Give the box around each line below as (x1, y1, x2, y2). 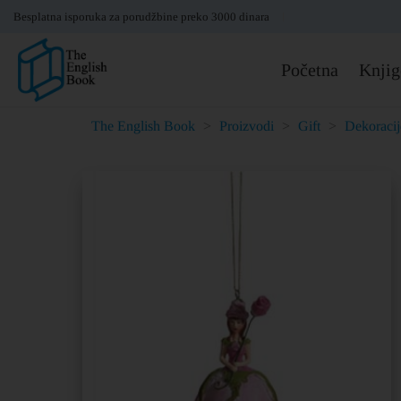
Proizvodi (219, 118, 274, 133)
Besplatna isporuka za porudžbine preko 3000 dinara (13, 10, 269, 23)
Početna (281, 60, 338, 80)
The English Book (91, 118, 195, 133)
